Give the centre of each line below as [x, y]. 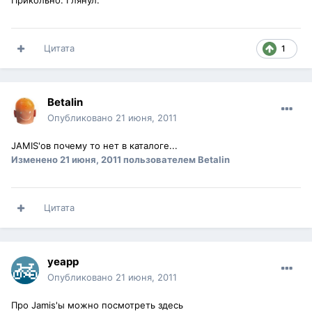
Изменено [36, 160]
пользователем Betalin [175, 160]
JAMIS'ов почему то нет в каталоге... [94, 146]
